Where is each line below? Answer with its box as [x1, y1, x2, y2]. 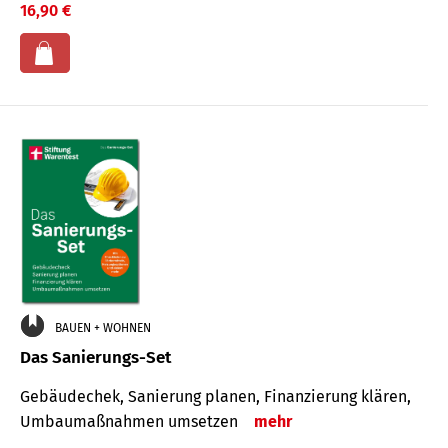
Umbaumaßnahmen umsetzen [20, 411, 246, 431]
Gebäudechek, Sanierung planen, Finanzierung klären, [20, 386, 411, 406]
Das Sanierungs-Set [20, 346, 171, 368]
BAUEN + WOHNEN [55, 320, 151, 335]
